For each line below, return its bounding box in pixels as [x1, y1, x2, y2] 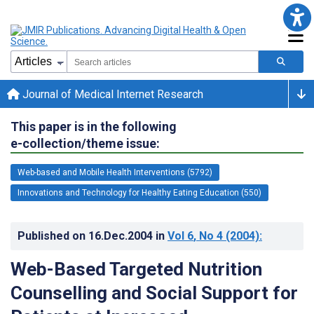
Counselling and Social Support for [11, 282, 298, 303]
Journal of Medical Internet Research [20, 87, 203, 101]
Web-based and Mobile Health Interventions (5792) [18, 167, 212, 177]
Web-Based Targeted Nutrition [11, 258, 262, 280]
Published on [18, 228, 88, 243]
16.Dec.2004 [88, 228, 156, 243]
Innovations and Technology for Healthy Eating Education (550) [18, 187, 261, 198]
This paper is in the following [11, 118, 177, 134]
